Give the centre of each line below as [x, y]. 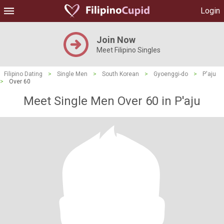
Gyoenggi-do [171, 74]
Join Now [116, 40]
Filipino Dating [23, 74]
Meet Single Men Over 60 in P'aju [112, 101]
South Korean [120, 74]
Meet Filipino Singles [128, 50]
